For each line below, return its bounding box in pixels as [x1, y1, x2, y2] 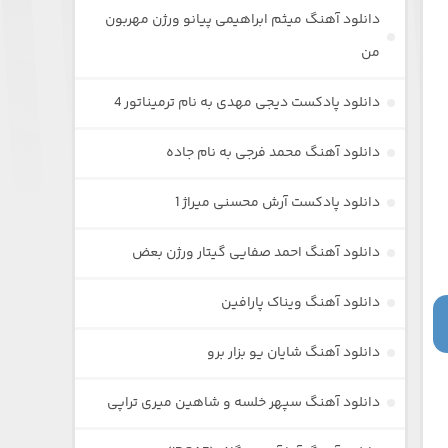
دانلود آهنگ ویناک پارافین [221, 291, 381, 314]
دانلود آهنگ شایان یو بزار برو [207, 341, 381, 364]
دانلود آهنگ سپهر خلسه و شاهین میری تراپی [107, 391, 381, 414]
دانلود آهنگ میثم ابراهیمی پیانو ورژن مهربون [105, 8, 381, 31]
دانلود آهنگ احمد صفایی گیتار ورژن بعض [132, 241, 381, 264]
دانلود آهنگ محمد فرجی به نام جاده [166, 141, 381, 164]
